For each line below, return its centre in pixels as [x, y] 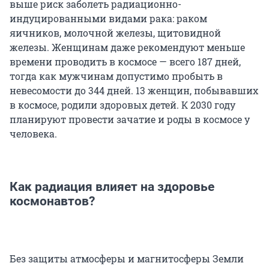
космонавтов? [52, 201]
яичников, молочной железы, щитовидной [115, 33]
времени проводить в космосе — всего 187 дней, [125, 62]
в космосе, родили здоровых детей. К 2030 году [122, 105]
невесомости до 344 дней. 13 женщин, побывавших [134, 91]
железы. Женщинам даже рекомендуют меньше [127, 47]
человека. [33, 134]
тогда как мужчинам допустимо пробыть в [116, 76]
